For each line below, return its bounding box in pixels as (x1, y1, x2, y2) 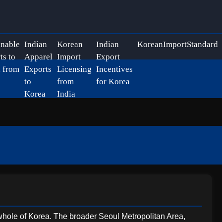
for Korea (96, 77, 130, 86)
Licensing (56, 64, 92, 74)
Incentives (96, 64, 133, 74)
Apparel (24, 52, 53, 61)
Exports (24, 64, 52, 74)
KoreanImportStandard (137, 40, 218, 49)
